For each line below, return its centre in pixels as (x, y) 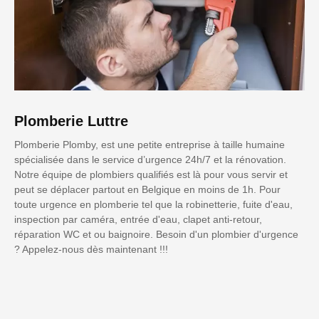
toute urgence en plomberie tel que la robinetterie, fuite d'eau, (153, 205)
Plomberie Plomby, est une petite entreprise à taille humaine (150, 145)
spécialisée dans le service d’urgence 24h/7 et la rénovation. (150, 160)
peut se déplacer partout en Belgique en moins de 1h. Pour (147, 190)
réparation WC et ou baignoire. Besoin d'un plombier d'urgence (156, 235)
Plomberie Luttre (71, 121)
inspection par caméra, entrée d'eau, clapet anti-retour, (138, 220)
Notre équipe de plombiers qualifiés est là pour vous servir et (151, 175)
